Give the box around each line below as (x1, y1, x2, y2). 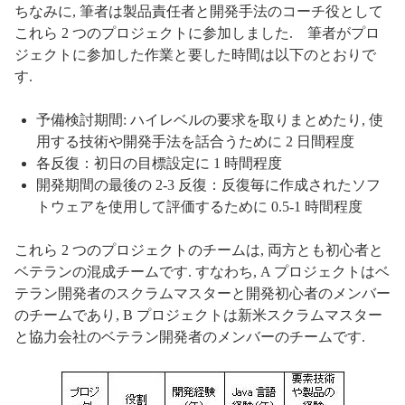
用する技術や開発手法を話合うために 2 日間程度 (36, 133, 354, 149)
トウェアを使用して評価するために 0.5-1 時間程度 (36, 198, 363, 214)
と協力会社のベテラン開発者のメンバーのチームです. (14, 328, 365, 344)
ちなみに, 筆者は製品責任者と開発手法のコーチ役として (14, 3, 383, 19)
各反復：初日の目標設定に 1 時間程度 (36, 155, 282, 171)
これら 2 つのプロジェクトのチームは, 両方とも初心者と (14, 241, 383, 258)
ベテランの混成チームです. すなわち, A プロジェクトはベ (14, 263, 390, 279)
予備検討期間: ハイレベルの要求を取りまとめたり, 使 (36, 111, 383, 127)
